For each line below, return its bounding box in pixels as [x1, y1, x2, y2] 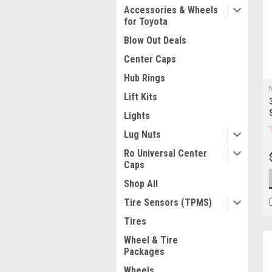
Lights [124, 110, 150, 121]
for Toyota [124, 16, 168, 27]
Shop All [124, 178, 158, 189]
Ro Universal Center [124, 148, 207, 159]
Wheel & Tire [124, 234, 178, 246]
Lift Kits [124, 91, 157, 103]
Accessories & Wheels [124, 4, 218, 16]
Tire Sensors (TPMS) [124, 197, 212, 208]
